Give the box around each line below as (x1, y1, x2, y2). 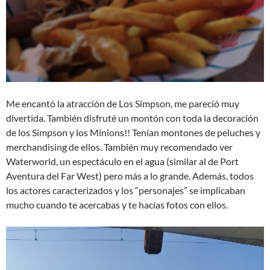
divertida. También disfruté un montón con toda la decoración (6, 111, 259, 124)
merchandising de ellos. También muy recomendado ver (6, 140, 233, 152)
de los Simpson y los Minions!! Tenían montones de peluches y (6, 126, 260, 138)
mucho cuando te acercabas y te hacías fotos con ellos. (6, 198, 228, 210)
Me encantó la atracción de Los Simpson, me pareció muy (6, 97, 239, 109)
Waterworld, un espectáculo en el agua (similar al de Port (6, 155, 239, 167)
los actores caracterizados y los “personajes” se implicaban (6, 184, 245, 196)
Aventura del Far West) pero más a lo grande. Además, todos (6, 169, 254, 181)
